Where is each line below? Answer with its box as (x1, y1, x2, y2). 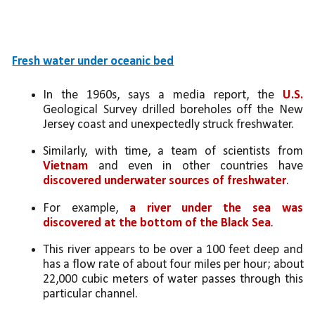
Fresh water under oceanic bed (12, 55, 174, 69)
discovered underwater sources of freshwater (43, 174, 287, 188)
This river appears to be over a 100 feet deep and (43, 243, 303, 257)
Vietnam (43, 160, 89, 174)
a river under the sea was (129, 201, 303, 215)
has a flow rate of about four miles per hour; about (43, 258, 304, 272)
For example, (43, 201, 129, 215)
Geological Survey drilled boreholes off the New (43, 103, 303, 117)
